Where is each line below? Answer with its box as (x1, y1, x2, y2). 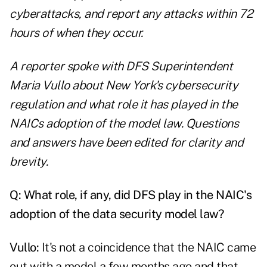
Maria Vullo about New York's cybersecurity (10, 78, 238, 93)
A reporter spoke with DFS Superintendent (10, 59, 232, 74)
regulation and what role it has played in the (10, 97, 238, 112)
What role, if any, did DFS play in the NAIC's (23, 188, 252, 203)
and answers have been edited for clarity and (10, 135, 243, 150)
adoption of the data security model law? (10, 207, 223, 222)
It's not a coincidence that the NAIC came (39, 240, 256, 255)
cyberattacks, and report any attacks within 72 (10, 7, 253, 21)
